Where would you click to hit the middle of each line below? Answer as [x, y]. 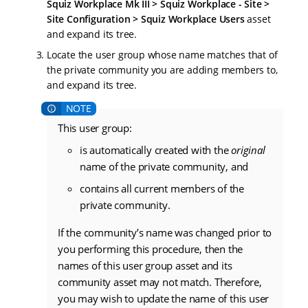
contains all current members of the [162, 188]
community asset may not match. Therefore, [160, 282]
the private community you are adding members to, [162, 70]
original [248, 150]
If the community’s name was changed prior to [165, 232]
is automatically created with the [156, 150]
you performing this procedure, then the [151, 249]
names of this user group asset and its [145, 265]
